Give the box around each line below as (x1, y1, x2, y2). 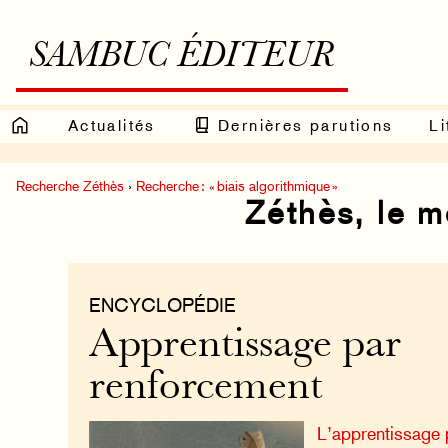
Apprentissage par (88, 327, 401, 367)
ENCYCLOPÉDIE (88, 293, 236, 316)
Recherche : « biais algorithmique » (136, 177, 338, 194)
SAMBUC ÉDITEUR (29, 40, 335, 75)
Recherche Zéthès (16, 177, 124, 194)
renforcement (88, 369, 323, 409)
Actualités (67, 115, 156, 135)
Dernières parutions (211, 115, 394, 135)
